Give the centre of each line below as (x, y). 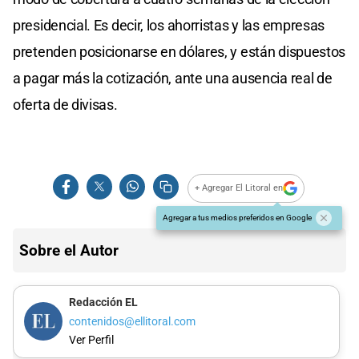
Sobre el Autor (69, 250)
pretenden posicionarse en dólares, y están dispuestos (179, 51)
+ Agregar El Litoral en (239, 188)
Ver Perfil (91, 341)
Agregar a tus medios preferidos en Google (237, 217)
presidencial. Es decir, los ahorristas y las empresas (169, 25)
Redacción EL (103, 303)
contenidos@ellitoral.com (132, 321)
